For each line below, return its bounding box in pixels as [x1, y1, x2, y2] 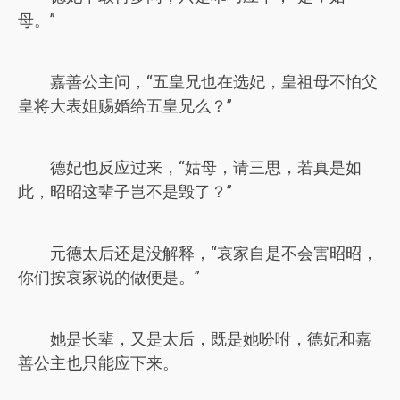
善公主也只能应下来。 [18, 354, 179, 372]
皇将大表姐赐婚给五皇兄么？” [18, 96, 232, 115]
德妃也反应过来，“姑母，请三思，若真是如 [50, 158, 362, 177]
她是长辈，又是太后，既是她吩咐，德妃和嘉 [50, 329, 371, 348]
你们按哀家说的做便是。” [18, 268, 200, 287]
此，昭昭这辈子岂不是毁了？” [18, 182, 232, 201]
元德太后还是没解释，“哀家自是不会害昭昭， [50, 244, 378, 262]
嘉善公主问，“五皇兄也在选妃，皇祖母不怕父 [50, 72, 378, 91]
